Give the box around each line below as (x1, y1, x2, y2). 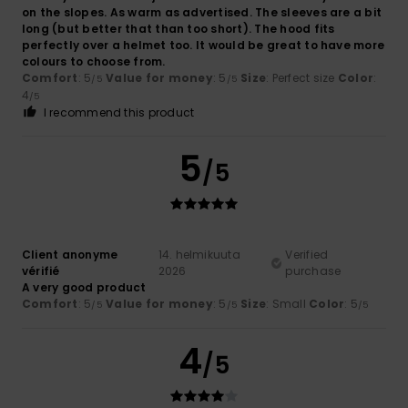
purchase (285, 262, 342, 279)
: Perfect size (266, 69, 338, 86)
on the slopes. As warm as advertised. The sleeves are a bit (22, 4, 382, 20)
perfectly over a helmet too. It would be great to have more (22, 36, 385, 53)
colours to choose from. (22, 53, 166, 69)
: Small (266, 295, 310, 311)
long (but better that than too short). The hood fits (22, 20, 335, 36)
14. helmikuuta (158, 246, 240, 262)
